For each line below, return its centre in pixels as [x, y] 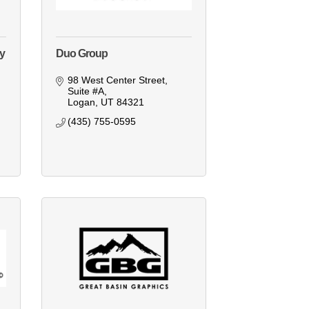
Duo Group [81, 54]
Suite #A [86, 91]
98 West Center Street [117, 80]
